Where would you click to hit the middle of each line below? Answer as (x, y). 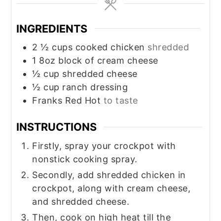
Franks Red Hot (67, 101)
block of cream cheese (108, 61)
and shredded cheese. (81, 202)
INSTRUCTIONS (57, 127)
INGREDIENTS (52, 28)
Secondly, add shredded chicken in (109, 175)
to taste (121, 101)
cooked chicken (110, 47)
